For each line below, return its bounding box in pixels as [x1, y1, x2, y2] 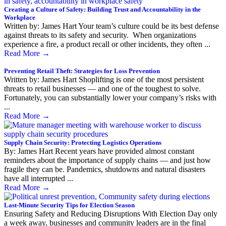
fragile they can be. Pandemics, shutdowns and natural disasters [4, 164, 205, 174]
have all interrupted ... [4, 174, 73, 183]
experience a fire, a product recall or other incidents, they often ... [4, 39, 210, 48]
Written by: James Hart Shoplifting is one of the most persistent [4, 75, 204, 84]
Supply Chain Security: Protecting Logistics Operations [4, 138, 161, 146]
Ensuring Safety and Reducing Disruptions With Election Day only [4, 209, 217, 218]
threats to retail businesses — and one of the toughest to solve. [4, 84, 201, 93]
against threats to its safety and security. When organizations [4, 30, 196, 39]
